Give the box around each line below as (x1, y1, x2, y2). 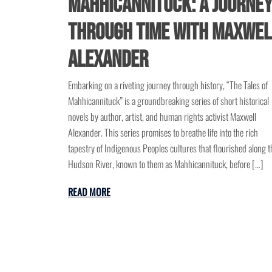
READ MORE (68, 185, 110, 200)
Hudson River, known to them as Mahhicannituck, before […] (68, 157, 263, 172)
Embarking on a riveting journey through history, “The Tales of (68, 78, 268, 93)
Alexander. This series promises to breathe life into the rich (68, 125, 258, 140)
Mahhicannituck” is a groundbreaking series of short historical (68, 93, 269, 109)
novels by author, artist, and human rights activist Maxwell (68, 109, 256, 124)
